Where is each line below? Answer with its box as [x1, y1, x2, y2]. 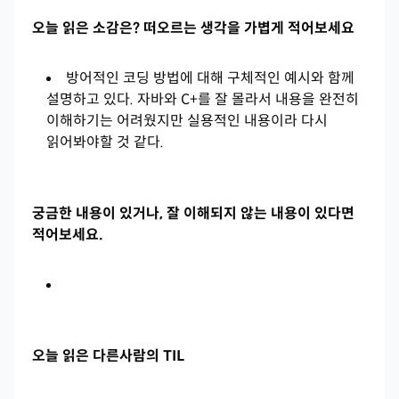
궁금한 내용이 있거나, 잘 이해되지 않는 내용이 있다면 [32, 204, 354, 223]
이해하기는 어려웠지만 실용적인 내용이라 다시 [46, 111, 328, 130]
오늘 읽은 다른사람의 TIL [32, 346, 184, 365]
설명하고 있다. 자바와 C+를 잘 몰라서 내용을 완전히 [46, 90, 359, 109]
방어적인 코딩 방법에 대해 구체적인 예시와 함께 [66, 69, 354, 87]
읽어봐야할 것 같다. [46, 133, 164, 151]
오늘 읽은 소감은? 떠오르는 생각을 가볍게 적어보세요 [32, 19, 354, 37]
